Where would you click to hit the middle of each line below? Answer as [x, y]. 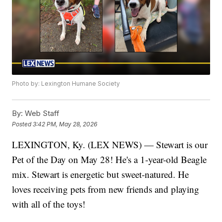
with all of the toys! [49, 204]
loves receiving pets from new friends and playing [106, 189]
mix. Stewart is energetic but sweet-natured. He [101, 174]
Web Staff [41, 113]
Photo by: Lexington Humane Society [66, 84]
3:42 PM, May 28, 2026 [65, 124]
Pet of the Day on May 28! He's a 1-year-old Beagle [110, 160]
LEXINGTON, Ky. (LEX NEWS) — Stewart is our [110, 145]
